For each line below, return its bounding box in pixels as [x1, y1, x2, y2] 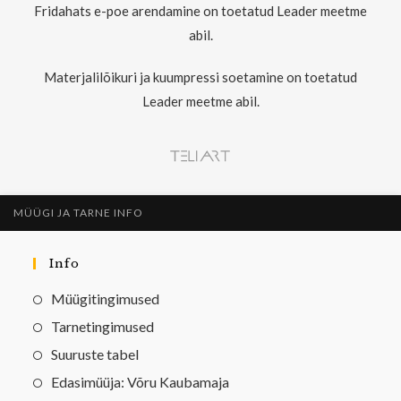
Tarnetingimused [51, 317, 155, 335]
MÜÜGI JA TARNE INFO [13, 205, 143, 219]
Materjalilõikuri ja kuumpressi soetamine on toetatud [44, 69, 357, 85]
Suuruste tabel [51, 345, 140, 363]
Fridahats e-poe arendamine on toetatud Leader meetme [34, 3, 367, 19]
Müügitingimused [51, 289, 160, 307]
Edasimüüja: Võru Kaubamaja [51, 372, 230, 390]
